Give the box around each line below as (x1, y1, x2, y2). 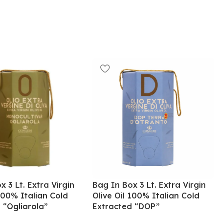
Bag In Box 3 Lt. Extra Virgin (92, 179, 206, 190)
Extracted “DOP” (92, 201, 160, 211)
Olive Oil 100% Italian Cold (92, 190, 200, 200)
